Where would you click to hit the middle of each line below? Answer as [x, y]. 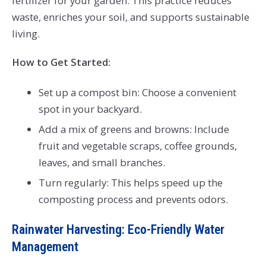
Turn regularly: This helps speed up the [130, 182]
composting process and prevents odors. [133, 199]
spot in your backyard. [90, 109]
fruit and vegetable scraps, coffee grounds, [137, 145]
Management [45, 247]
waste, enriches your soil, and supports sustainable [130, 17]
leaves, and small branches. [102, 162]
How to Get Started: [61, 62]
